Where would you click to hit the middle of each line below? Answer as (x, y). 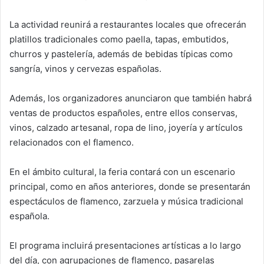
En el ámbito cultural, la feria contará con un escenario (122, 171)
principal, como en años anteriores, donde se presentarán (130, 186)
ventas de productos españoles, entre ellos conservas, (123, 113)
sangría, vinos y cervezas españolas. (87, 68)
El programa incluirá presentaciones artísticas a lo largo (125, 245)
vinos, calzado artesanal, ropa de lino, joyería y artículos (126, 127)
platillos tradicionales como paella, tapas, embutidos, (119, 39)
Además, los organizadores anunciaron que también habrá (131, 98)
